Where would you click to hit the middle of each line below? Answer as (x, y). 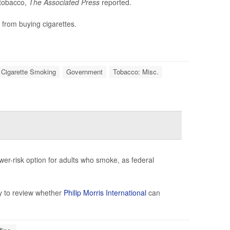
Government (84, 71)
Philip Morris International (105, 192)
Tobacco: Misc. (136, 71)
